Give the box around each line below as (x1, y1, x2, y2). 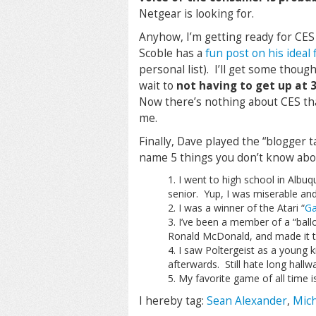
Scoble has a (139, 46, 205, 61)
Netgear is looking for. (139, 6, 254, 21)
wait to (139, 78, 176, 93)
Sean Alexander (207, 293, 287, 308)
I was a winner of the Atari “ (178, 201, 305, 214)
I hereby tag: (139, 293, 207, 308)
